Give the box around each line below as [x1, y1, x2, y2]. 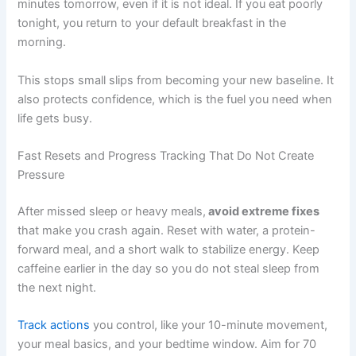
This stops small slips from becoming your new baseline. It [17, 72, 335, 87]
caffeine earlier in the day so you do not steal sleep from [17, 261, 320, 276]
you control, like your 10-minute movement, [90, 318, 328, 333]
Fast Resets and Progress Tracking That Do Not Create [17, 148, 315, 163]
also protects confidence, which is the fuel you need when [17, 91, 333, 106]
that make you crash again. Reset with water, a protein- [17, 222, 316, 238]
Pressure [17, 167, 65, 182]
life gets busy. [17, 110, 93, 126]
